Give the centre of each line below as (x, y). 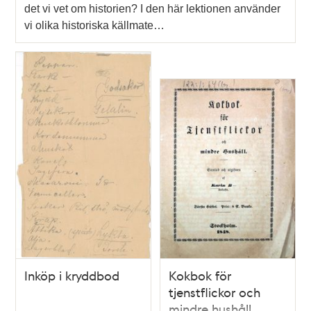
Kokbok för (200, 276)
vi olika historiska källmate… (95, 25)
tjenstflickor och (215, 292)
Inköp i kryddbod (72, 276)
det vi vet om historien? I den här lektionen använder (153, 8)
